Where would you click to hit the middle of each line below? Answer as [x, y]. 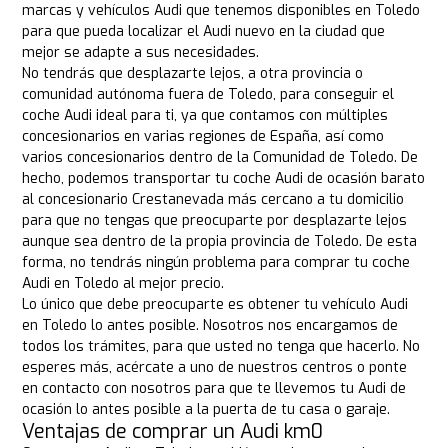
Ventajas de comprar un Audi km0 [173, 432]
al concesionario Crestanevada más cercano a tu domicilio [213, 200]
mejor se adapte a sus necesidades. [141, 53]
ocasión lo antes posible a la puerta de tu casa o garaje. [206, 410]
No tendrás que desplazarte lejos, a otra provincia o [193, 74]
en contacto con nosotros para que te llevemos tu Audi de [214, 389]
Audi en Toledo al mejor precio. [123, 284]
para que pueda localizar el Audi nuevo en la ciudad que [204, 32]
